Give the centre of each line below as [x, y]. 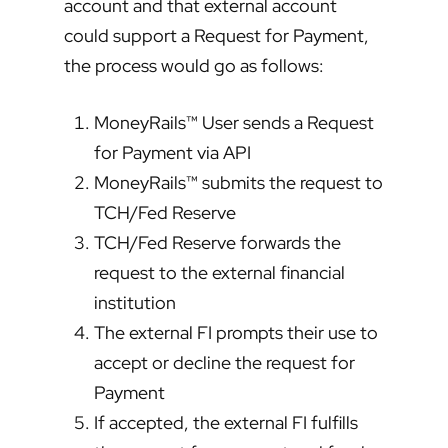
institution [135, 303]
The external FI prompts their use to [236, 333]
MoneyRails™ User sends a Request [234, 123]
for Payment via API [172, 153]
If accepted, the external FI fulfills [226, 423]
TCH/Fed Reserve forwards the [217, 243]
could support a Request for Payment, [216, 36]
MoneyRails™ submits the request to [238, 183]
